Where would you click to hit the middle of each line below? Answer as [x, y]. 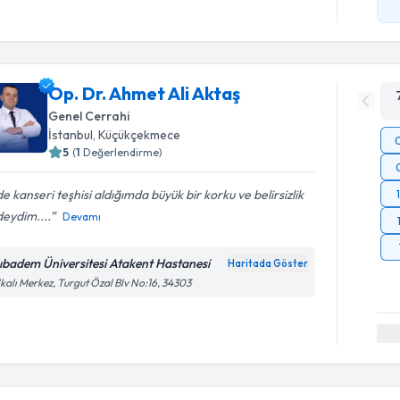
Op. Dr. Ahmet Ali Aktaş [145, 93]
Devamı [82, 216]
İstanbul [71, 134]
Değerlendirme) [123, 152]
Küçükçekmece [140, 134]
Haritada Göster [268, 263]
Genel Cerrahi [89, 116]
